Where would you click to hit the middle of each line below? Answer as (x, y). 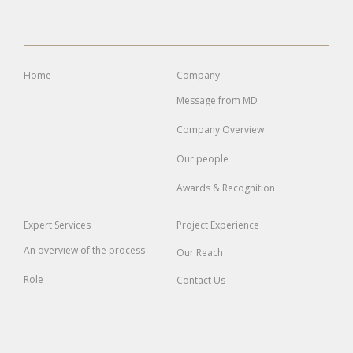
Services (72, 225)
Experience (235, 225)
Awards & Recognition (226, 188)
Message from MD (217, 101)
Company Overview (220, 130)
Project (193, 225)
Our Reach (200, 253)
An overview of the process (84, 251)
